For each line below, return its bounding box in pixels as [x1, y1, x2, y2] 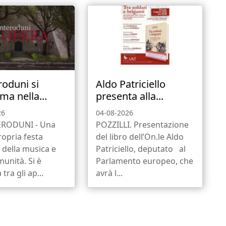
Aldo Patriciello [95, 77, 165, 91]
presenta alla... [95, 89, 163, 103]
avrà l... [95, 167, 123, 179]
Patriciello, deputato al [95, 143, 186, 155]
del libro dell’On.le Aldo [95, 131, 184, 143]
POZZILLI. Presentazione [95, 119, 189, 131]
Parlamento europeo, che [95, 155, 193, 167]
